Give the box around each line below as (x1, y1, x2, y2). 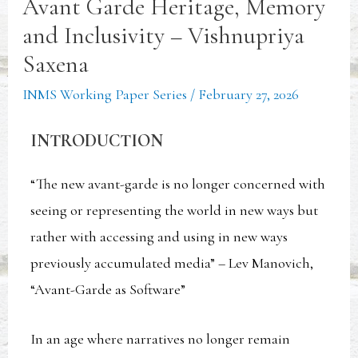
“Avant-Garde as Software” (30, 280, 189, 298)
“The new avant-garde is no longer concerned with (30, 174, 326, 193)
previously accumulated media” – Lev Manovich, (30, 253, 314, 272)
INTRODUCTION (30, 129, 164, 151)
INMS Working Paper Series (22, 85, 188, 103)
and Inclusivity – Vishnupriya (22, 20, 305, 50)
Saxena (22, 49, 89, 79)
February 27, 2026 (198, 85, 300, 103)
